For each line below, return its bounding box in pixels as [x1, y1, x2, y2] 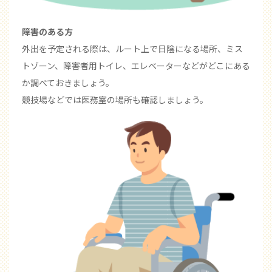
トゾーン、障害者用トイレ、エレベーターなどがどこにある [22, 59, 250, 72]
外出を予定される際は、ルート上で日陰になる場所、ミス [22, 42, 243, 55]
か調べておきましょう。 [22, 76, 114, 89]
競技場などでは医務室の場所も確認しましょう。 [22, 93, 208, 106]
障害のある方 [22, 25, 73, 38]
